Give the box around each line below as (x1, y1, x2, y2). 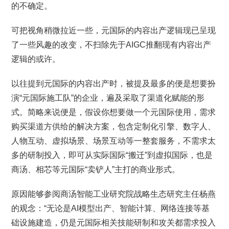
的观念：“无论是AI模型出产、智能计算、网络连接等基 (11, 204, 210, 213)
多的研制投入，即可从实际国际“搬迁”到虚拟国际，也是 (11, 151, 213, 159)
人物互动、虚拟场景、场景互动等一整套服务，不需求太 (11, 136, 216, 145)
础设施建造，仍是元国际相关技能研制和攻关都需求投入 (11, 218, 216, 227)
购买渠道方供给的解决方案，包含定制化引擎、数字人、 (11, 122, 216, 131)
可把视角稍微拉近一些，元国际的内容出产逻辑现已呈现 (11, 26, 216, 35)
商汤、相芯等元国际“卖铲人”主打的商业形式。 (11, 165, 180, 174)
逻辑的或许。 (11, 55, 61, 63)
